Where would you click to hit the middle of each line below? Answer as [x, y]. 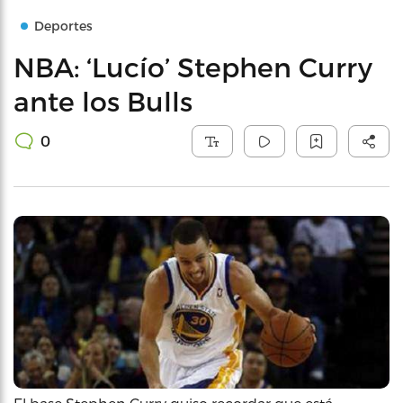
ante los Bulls [103, 101]
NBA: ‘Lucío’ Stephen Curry [193, 67]
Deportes [63, 26]
